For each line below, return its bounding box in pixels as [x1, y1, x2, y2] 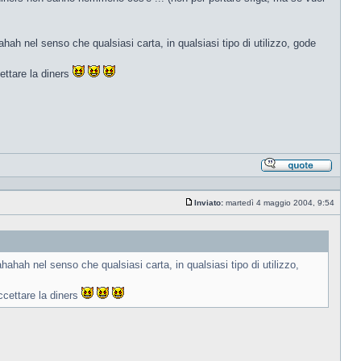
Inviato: [194, 198, 223, 207]
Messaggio [194, 205, 234, 214]
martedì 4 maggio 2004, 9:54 [223, 198, 337, 207]
